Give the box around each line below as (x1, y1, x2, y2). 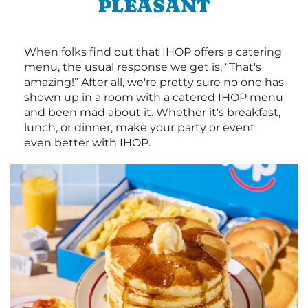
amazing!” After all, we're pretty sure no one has (24, 76, 284, 89)
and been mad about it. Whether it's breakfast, (24, 106, 280, 120)
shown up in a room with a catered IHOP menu (24, 91, 283, 104)
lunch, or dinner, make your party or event (24, 121, 255, 135)
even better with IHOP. (24, 136, 151, 150)
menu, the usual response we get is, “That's (24, 60, 261, 74)
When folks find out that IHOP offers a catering (24, 45, 282, 59)
